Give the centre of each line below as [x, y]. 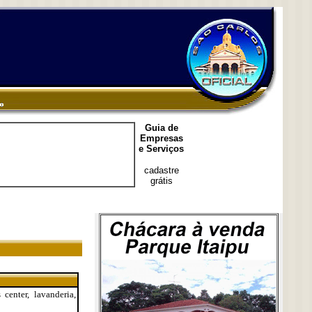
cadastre [161, 170]
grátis [161, 181]
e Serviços [161, 149]
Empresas [161, 138]
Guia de [161, 128]
